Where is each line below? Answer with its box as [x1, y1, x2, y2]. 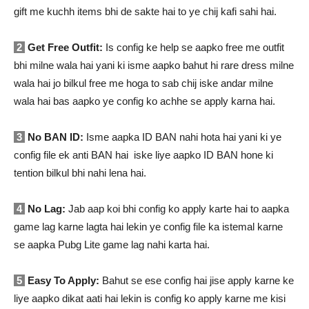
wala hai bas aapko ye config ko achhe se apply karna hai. [14, 95, 275, 108]
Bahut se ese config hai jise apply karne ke [99, 275, 294, 287]
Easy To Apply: [25, 275, 99, 287]
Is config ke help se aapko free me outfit [103, 41, 284, 54]
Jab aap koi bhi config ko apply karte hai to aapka [66, 203, 289, 215]
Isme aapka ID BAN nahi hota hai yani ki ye [83, 131, 281, 143]
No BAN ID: [25, 131, 83, 143]
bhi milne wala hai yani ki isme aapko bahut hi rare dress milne [14, 59, 294, 72]
